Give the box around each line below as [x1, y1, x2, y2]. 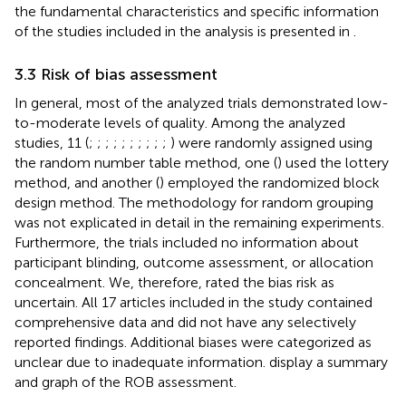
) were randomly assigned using [170, 133, 372, 151]
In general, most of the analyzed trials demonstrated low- [14, 93, 389, 111]
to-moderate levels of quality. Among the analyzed [14, 113, 345, 131]
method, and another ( [14, 173, 159, 191]
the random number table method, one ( [14, 153, 277, 171]
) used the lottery [277, 153, 389, 171]
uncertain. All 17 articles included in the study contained [14, 293, 372, 311]
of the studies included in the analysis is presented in [14, 22, 353, 40]
